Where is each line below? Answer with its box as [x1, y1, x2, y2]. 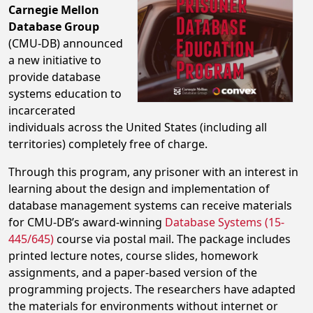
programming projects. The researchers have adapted [8, 282, 296, 297]
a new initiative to [8, 52, 101, 68]
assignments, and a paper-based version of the [8, 265, 257, 280]
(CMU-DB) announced [8, 36, 123, 51]
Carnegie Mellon [8, 2, 99, 17]
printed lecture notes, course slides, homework [8, 248, 259, 263]
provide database [8, 69, 101, 85]
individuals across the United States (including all [8, 119, 267, 135]
